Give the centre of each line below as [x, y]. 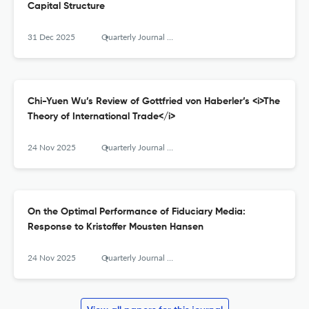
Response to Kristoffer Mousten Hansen [116, 227]
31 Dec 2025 [51, 37]
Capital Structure [66, 7]
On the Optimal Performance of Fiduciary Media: [137, 212]
